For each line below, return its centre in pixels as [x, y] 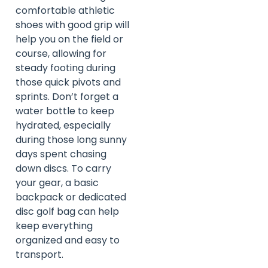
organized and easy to [68, 240]
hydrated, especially [63, 125]
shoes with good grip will [72, 25]
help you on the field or [69, 39]
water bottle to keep [65, 111]
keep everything [54, 226]
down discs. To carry [63, 168]
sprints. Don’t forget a [67, 96]
